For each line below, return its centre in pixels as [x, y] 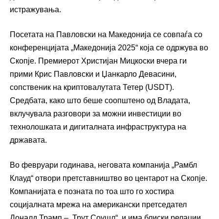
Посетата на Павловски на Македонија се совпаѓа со [106, 34]
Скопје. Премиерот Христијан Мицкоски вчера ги [98, 61]
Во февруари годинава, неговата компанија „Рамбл [103, 165]
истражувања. [35, 9]
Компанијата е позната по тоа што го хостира [92, 191]
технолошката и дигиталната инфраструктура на [98, 127]
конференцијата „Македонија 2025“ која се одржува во [109, 47]
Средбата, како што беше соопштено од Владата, [100, 100]
